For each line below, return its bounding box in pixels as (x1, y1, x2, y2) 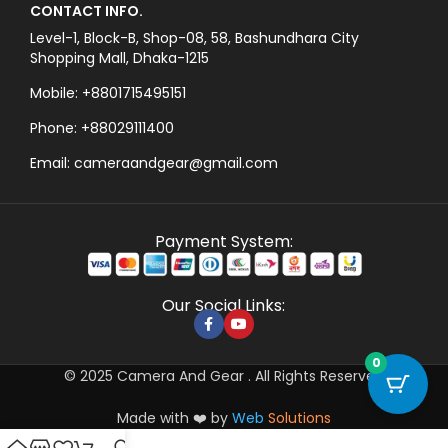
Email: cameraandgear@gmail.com (30, 153, 278, 174)
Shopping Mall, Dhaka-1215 (30, 48, 209, 69)
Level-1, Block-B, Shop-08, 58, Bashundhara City (30, 28, 359, 49)
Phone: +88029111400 (30, 118, 174, 139)
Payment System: (154, 230, 293, 254)
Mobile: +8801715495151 (30, 83, 186, 104)
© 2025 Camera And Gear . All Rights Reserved (64, 366, 384, 387)
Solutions (268, 408, 331, 429)
